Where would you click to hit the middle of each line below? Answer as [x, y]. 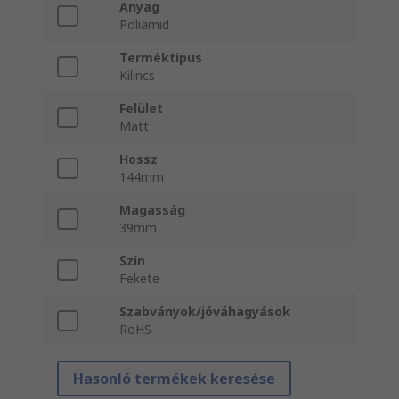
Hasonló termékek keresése [174, 379]
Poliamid [144, 25]
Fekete [139, 279]
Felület [141, 109]
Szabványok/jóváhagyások [205, 312]
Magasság [152, 210]
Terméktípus [161, 58]
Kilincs [137, 76]
